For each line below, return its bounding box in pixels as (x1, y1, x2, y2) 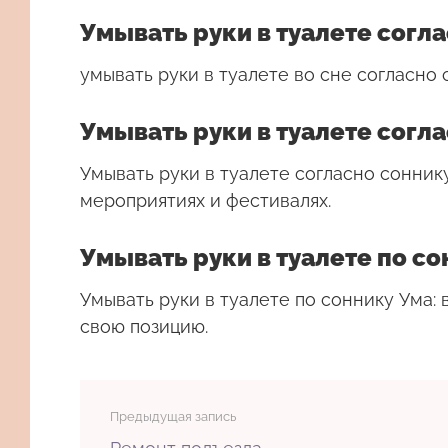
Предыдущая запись (110, 409, 236, 424)
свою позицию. (80, 316, 208, 337)
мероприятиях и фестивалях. (80, 190, 331, 211)
